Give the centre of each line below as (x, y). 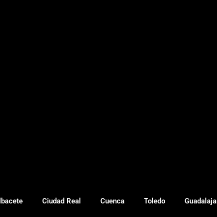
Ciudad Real (62, 201)
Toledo (155, 201)
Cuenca (112, 201)
